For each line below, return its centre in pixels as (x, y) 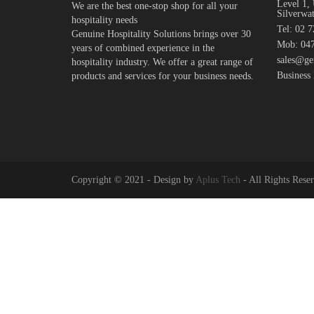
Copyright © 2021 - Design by (134, 180)
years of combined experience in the (143, 48)
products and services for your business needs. (163, 76)
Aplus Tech (218, 180)
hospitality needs (104, 20)
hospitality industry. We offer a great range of (162, 62)
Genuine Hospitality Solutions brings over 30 (161, 34)
